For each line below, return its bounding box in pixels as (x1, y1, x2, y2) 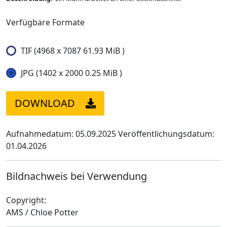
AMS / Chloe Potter (6, 207, 79, 218)
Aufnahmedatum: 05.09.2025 (6, 128, 116, 139)
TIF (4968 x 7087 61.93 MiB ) (21, 45, 125, 56)
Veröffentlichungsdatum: (118, 128, 214, 139)
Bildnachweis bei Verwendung (6, 169, 147, 183)
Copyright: (6, 195, 46, 206)
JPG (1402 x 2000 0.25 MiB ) (21, 67, 122, 79)
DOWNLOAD (15, 96, 75, 110)
